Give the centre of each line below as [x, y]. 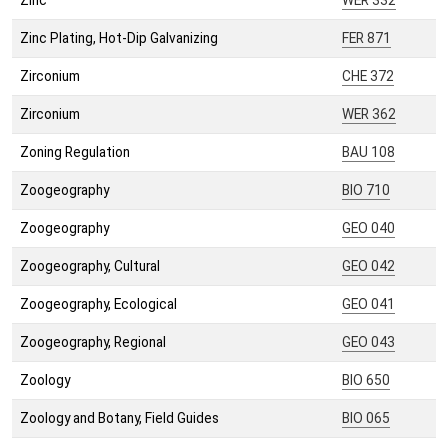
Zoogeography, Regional [93, 342]
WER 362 [369, 114]
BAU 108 [368, 152]
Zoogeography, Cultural [90, 266]
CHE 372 [368, 76]
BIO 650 [366, 380]
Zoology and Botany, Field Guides [119, 418]
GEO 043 [368, 342]
